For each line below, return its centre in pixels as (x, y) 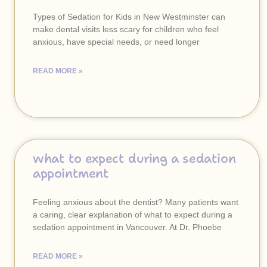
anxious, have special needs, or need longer (116, 42)
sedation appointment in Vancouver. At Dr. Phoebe (127, 227)
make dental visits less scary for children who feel (126, 29)
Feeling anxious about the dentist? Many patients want (136, 202)
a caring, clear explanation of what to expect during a (133, 215)
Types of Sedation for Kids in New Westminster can (129, 17)
